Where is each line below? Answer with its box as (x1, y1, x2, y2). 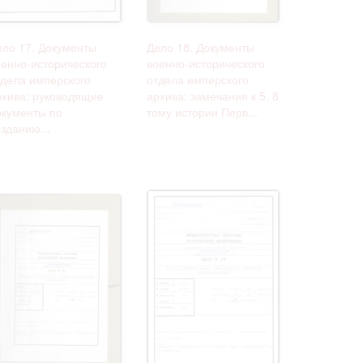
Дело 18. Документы (147, 38, 254, 55)
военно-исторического (147, 54, 265, 71)
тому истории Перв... (147, 103, 258, 120)
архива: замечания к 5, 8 (147, 87, 279, 104)
